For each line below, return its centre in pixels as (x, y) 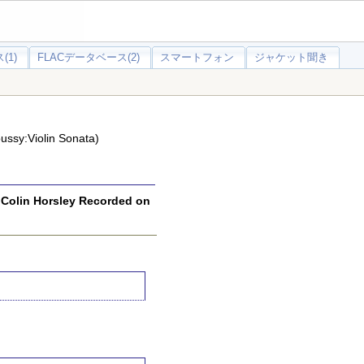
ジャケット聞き (291, 57)
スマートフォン (197, 57)
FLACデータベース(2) (89, 57)
